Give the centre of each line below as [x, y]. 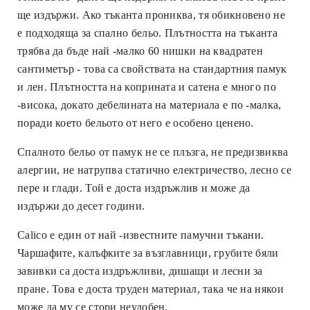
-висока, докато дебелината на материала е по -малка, [149, 104]
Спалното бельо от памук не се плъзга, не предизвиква [153, 152]
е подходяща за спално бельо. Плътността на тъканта [147, 33]
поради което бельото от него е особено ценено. [136, 122]
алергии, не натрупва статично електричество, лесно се [154, 170]
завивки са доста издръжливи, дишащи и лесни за [140, 271]
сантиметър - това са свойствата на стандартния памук [152, 69]
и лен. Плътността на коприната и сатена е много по [147, 86]
